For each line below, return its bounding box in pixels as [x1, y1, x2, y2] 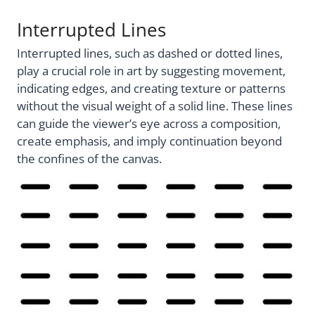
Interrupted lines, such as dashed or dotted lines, [17, 44, 283, 61]
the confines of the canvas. [17, 150, 162, 167]
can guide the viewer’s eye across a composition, [17, 115, 281, 131]
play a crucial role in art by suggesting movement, [17, 62, 285, 79]
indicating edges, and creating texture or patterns [17, 79, 285, 96]
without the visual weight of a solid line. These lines [17, 97, 292, 114]
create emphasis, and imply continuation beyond [17, 132, 282, 149]
